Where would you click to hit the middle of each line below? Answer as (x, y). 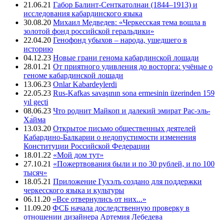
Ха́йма (35, 120)
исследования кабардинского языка (83, 14)
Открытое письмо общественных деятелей (124, 129)
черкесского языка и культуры (74, 191)
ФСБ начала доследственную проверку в (121, 208)
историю (38, 49)
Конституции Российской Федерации (87, 146)
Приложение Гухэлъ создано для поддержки (127, 182)
